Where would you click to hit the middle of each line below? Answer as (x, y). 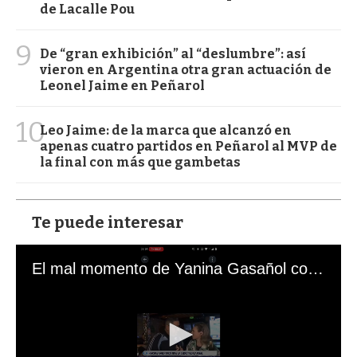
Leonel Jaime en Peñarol (122, 85)
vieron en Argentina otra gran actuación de (186, 69)
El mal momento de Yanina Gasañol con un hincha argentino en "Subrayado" (316, 268)
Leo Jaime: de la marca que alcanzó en (166, 130)
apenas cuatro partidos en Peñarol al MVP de (188, 146)
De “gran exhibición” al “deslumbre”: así (173, 53)
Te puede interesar (108, 222)
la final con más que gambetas (140, 162)
